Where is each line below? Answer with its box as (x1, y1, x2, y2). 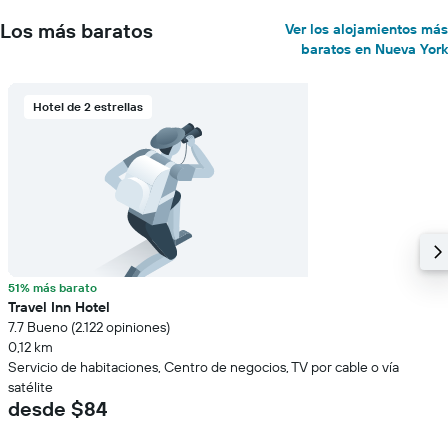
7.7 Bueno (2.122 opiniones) (8, 318, 170, 336)
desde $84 (8, 396, 107, 421)
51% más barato (8, 280, 97, 295)
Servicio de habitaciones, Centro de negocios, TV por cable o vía (8, 358, 399, 376)
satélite (8, 378, 53, 396)
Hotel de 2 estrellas (33, 99, 143, 114)
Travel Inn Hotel (8, 298, 110, 316)
